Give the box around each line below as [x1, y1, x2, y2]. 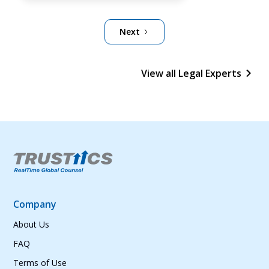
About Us [13, 218, 50, 230]
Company [13, 197, 57, 211]
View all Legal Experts [141, 66, 241, 80]
